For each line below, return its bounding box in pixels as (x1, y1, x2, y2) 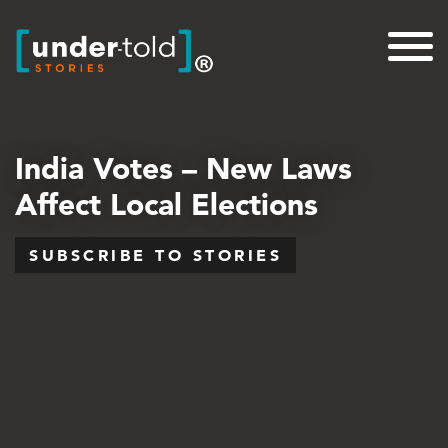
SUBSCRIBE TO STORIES (29, 245, 282, 265)
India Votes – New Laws (15, 149, 352, 187)
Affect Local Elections (15, 185, 318, 223)
